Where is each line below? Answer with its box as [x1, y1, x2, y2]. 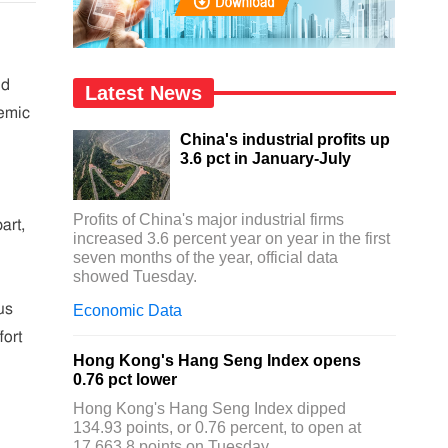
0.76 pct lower [73, 371, 178, 388]
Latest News [85, 82, 203, 104]
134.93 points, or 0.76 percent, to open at [73, 419, 362, 436]
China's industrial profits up [179, 131, 390, 148]
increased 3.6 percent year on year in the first [73, 230, 391, 247]
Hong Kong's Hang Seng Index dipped [73, 400, 347, 417]
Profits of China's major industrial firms [73, 211, 345, 228]
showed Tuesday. [73, 268, 198, 285]
